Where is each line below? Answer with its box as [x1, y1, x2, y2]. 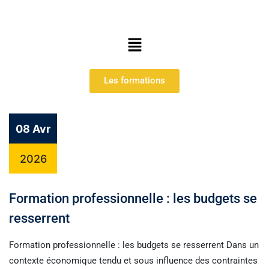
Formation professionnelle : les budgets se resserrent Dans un [9, 239, 259, 250]
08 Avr [16, 122, 50, 135]
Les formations [104, 75, 165, 86]
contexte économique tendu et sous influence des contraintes [9, 255, 258, 266]
